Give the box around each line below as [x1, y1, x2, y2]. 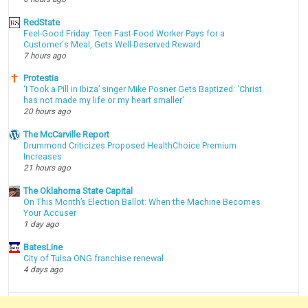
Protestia [23, 73, 59, 84]
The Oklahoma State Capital [23, 185, 133, 196]
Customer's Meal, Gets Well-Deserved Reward [23, 39, 201, 49]
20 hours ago [23, 107, 71, 117]
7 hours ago [23, 50, 67, 60]
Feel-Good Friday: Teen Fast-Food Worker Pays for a [23, 28, 225, 38]
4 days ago [23, 264, 64, 274]
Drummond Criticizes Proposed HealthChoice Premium [23, 141, 237, 151]
